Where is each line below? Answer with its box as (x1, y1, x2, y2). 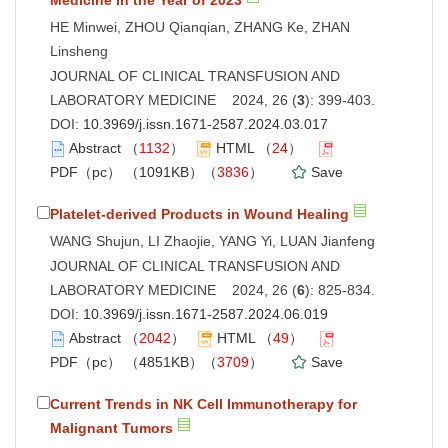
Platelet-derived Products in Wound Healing (50, 205, 349, 222)
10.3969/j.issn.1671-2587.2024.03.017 (83, 115, 328, 132)
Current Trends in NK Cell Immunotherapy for (50, 395, 357, 412)
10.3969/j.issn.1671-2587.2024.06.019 (83, 305, 328, 322)
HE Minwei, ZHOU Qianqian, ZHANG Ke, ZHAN (50, 18, 350, 35)
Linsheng (50, 42, 108, 59)
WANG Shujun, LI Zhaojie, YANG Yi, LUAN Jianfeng (50, 232, 375, 249)
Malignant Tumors (50, 419, 173, 436)
